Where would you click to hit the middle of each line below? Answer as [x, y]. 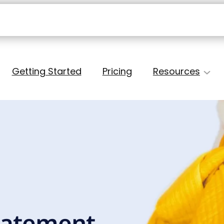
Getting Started [46, 71]
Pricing [117, 71]
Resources [176, 71]
